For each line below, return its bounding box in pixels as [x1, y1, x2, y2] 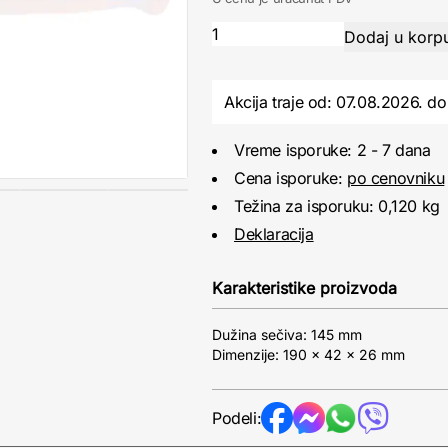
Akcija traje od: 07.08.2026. [224, 92, 428, 112]
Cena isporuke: [234, 168, 347, 188]
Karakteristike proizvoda [212, 278, 397, 298]
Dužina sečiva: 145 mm [212, 326, 362, 343]
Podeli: [212, 408, 262, 428]
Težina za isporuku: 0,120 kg [234, 196, 440, 216]
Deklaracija [234, 224, 314, 244]
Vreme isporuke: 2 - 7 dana [234, 140, 431, 160]
